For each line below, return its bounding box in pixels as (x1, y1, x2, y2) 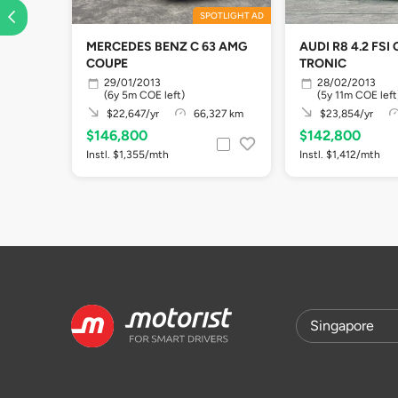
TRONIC (299, 56, 346, 71)
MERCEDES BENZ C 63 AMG (86, 39, 247, 54)
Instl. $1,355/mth (86, 147, 169, 161)
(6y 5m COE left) (104, 88, 185, 101)
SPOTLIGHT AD (200, 10, 264, 21)
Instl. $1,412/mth (299, 147, 380, 161)
